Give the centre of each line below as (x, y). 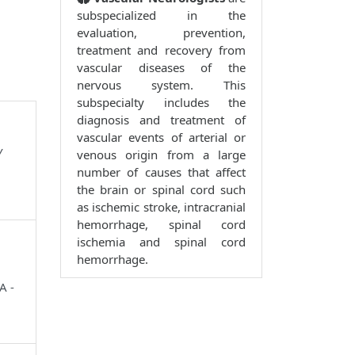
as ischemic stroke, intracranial (161, 207)
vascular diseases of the (161, 68)
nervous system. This (161, 85)
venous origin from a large (161, 155)
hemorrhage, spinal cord (161, 225)
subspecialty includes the (161, 103)
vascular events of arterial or (161, 137)
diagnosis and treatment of (161, 120)
